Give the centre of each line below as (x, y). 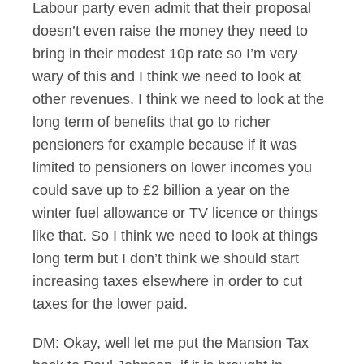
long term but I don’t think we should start (166, 258)
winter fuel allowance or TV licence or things (175, 213)
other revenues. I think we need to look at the (178, 99)
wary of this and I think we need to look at (167, 76)
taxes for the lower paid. (110, 304)
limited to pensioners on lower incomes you (172, 167)
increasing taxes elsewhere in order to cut (167, 281)
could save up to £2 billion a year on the (161, 190)
